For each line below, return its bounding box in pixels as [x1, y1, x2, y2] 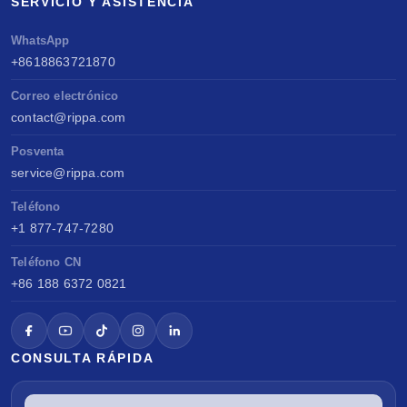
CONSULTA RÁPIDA [11, 350, 154, 365]
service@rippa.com [11, 164, 125, 180]
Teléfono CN [11, 254, 82, 269]
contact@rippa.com [11, 109, 126, 124]
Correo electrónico [11, 88, 119, 103]
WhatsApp [11, 33, 70, 47]
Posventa [11, 144, 65, 158]
